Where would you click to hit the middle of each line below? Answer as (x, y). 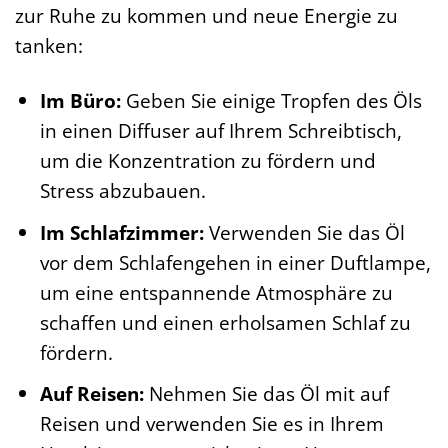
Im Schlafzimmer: (121, 232)
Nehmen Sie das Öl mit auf (266, 394)
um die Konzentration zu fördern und (207, 161)
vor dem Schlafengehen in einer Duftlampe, (235, 262)
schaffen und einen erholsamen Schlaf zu (225, 322)
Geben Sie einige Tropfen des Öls (271, 101)
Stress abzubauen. (122, 191)
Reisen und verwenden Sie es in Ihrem (211, 424)
